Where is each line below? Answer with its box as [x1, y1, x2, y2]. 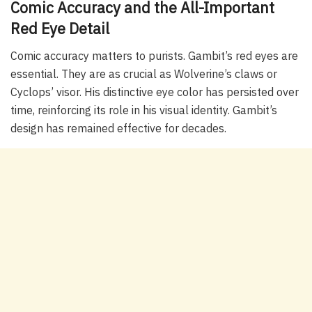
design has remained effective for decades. [10, 120, 226, 135]
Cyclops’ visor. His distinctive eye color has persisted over [10, 84, 299, 99]
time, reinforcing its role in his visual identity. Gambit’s [10, 102, 277, 117]
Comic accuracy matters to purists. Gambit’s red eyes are [10, 48, 298, 63]
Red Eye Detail [10, 19, 109, 38]
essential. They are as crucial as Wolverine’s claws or [10, 66, 277, 81]
